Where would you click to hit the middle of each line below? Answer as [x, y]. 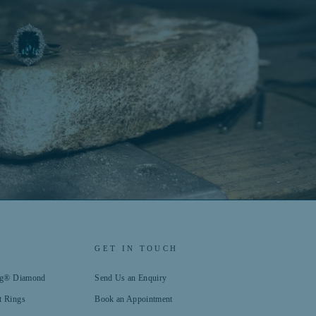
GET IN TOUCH [136, 249]
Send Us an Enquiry [131, 278]
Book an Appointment [134, 299]
